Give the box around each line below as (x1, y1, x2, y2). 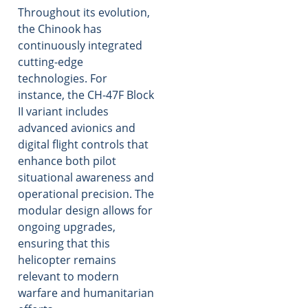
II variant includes (18, 103, 109, 119)
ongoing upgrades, (18, 219, 115, 234)
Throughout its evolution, (18, 4, 150, 20)
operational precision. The (18, 186, 154, 201)
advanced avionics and (18, 120, 135, 135)
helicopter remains (18, 252, 116, 267)
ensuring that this (18, 235, 110, 251)
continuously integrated (18, 37, 142, 53)
